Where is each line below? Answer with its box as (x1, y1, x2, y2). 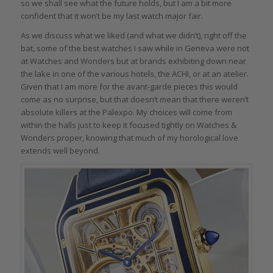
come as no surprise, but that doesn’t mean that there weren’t (20, 93, 249, 105)
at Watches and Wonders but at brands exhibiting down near (20, 55, 246, 66)
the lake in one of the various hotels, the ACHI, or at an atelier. (20, 68, 249, 79)
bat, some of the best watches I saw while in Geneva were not (20, 42, 249, 54)
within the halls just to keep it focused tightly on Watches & (20, 119, 236, 130)
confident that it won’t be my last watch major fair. (20, 10, 203, 21)
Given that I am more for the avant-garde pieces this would (20, 80, 238, 92)
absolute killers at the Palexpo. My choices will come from (20, 106, 232, 118)
